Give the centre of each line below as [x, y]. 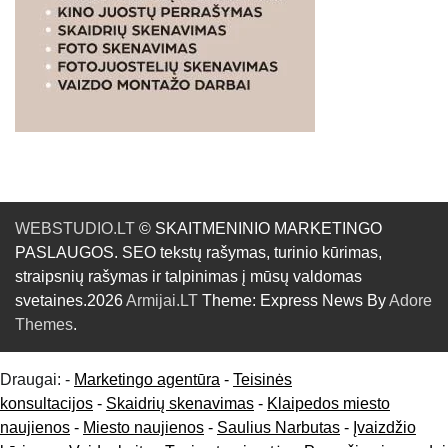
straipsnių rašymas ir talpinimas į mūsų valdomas [188, 277]
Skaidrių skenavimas [180, 404]
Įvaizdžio [384, 428]
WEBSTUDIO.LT [75, 229]
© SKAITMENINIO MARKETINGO [258, 229]
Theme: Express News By [293, 301]
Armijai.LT [162, 301]
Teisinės [262, 380]
